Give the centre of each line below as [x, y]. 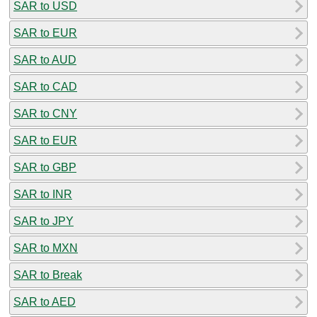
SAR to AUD [45, 59]
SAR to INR [43, 194]
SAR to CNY [45, 113]
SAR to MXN [46, 248]
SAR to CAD [45, 86]
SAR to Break [48, 275]
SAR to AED [45, 301]
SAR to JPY [44, 221]
